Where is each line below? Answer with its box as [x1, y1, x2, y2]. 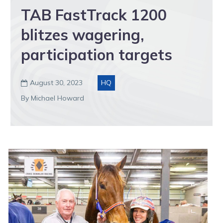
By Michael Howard [21, 94, 84, 103]
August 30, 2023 [30, 78, 83, 88]
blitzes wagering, [21, 25, 144, 45]
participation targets [21, 45, 172, 65]
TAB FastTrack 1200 [21, 5, 167, 25]
